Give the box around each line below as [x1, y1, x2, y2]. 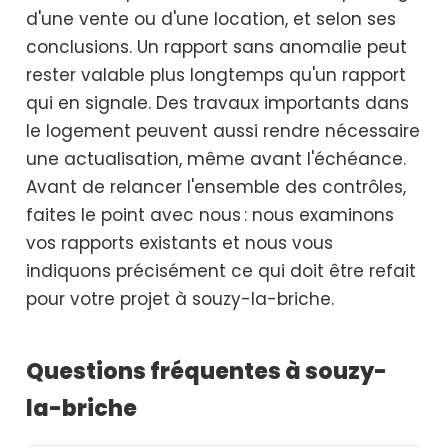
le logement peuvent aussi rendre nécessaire [26, 118, 420, 143]
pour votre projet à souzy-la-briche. [26, 286, 334, 311]
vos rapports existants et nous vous [26, 230, 333, 255]
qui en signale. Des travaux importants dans [26, 90, 409, 115]
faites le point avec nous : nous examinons [26, 202, 394, 227]
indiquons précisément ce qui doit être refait [26, 258, 416, 283]
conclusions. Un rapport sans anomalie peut [26, 34, 407, 59]
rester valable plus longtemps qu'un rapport [26, 62, 406, 87]
